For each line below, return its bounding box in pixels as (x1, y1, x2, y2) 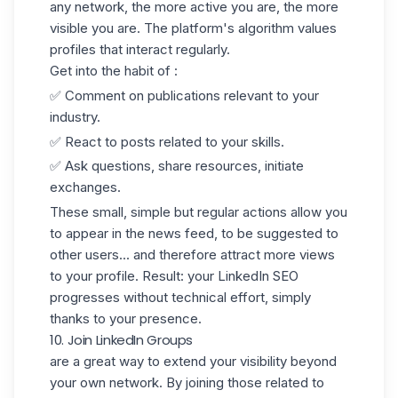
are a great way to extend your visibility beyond (50, 353, 337, 370)
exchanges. (50, 179, 121, 196)
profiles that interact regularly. (50, 41, 230, 58)
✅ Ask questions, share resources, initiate (50, 157, 304, 175)
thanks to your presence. (50, 310, 202, 327)
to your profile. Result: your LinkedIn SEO (50, 267, 298, 284)
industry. (50, 107, 100, 125)
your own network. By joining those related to (50, 374, 324, 391)
